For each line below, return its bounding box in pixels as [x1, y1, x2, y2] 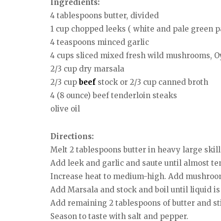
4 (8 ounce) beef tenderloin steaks [50, 90, 177, 100]
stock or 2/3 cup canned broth [96, 77, 208, 87]
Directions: [50, 132, 94, 142]
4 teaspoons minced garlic [50, 37, 149, 47]
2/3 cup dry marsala [50, 64, 124, 74]
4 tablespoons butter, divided [50, 10, 159, 20]
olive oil [50, 104, 80, 113]
